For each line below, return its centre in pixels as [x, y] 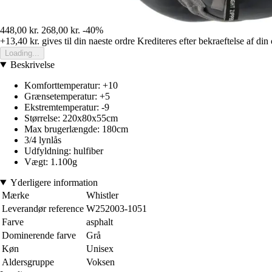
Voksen [100, 262]
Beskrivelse [32, 64]
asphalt [100, 222]
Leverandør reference [43, 208]
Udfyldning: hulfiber [64, 151]
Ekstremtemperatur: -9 [67, 107]
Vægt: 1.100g [51, 161]
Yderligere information [54, 182]
